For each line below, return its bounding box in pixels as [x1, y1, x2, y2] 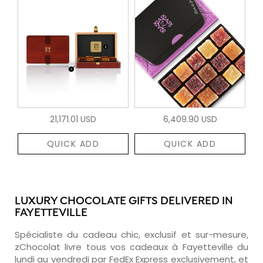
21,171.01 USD [50, 113, 96, 125]
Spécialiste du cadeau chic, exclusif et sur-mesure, [15, 228, 248, 241]
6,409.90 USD [163, 113, 217, 125]
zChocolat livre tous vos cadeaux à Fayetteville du [15, 240, 248, 253]
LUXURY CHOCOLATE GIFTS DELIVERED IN [15, 194, 233, 208]
